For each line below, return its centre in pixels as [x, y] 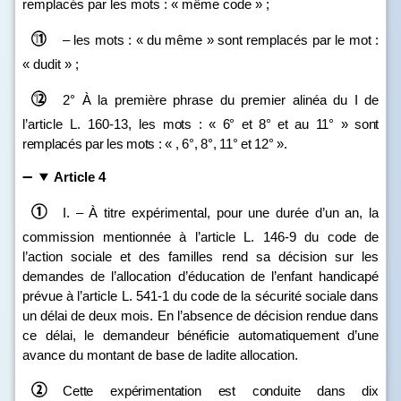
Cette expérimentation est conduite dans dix [221, 390]
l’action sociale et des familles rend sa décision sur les [200, 256]
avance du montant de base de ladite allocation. [160, 355]
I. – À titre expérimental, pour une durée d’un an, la [221, 212]
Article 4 [79, 177]
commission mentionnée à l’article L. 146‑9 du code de [200, 237]
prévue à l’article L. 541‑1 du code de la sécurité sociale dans [200, 296]
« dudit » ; [51, 64]
